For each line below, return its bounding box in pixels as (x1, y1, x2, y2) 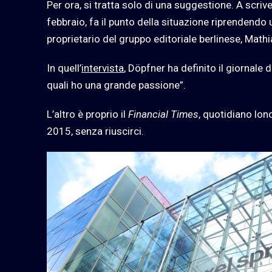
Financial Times (128, 107, 199, 120)
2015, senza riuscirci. (47, 124, 144, 137)
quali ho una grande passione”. (47, 78, 186, 91)
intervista (81, 61, 124, 74)
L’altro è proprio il (47, 107, 128, 120)
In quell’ (47, 61, 81, 74)
